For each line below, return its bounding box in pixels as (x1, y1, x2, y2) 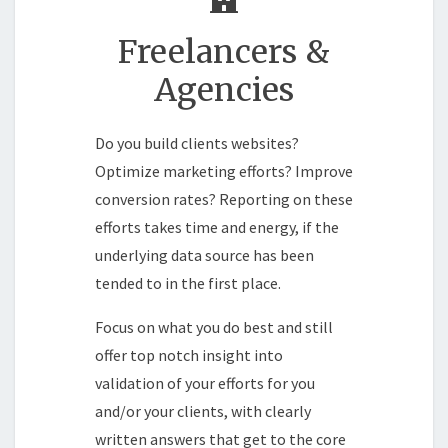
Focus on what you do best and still (95, 316, 333, 337)
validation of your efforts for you (95, 372, 315, 393)
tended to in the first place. (95, 272, 281, 293)
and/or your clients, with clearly (95, 400, 311, 421)
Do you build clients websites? (95, 132, 299, 153)
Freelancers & (118, 31, 330, 72)
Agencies (154, 69, 294, 110)
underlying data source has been (95, 244, 314, 265)
